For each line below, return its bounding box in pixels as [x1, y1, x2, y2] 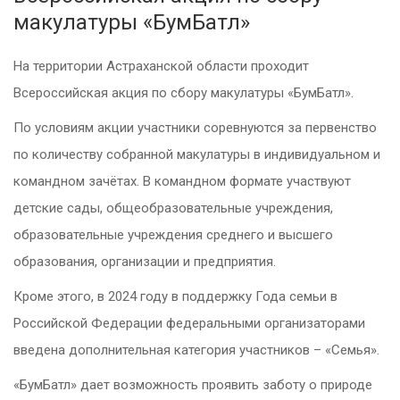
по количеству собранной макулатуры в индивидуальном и [13, 146, 380, 162]
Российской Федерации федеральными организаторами [13, 315, 365, 331]
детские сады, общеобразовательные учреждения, [13, 200, 333, 216]
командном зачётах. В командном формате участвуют [13, 173, 351, 189]
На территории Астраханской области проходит [13, 58, 309, 74]
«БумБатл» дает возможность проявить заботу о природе [13, 377, 372, 393]
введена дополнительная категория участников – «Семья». [13, 342, 379, 358]
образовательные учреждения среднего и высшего [13, 227, 333, 243]
